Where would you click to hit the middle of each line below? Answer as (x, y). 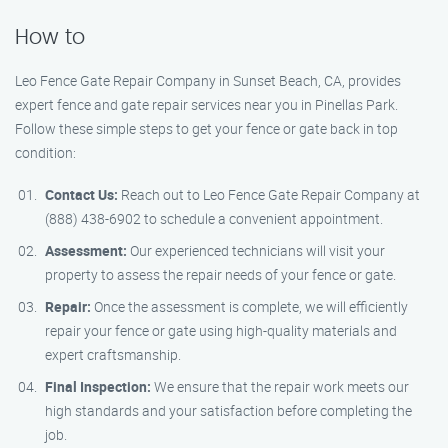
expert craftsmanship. (113, 354)
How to (50, 37)
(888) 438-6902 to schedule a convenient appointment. (214, 218)
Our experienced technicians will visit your (256, 250)
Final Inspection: (98, 386)
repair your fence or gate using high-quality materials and (221, 330)
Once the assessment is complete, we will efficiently (249, 306)
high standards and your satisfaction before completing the (228, 410)
